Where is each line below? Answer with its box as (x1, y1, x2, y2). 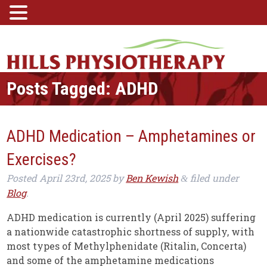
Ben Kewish (126, 172, 179, 185)
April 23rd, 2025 (39, 172, 111, 185)
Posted (7, 172, 40, 185)
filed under (188, 172, 240, 185)
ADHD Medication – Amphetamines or (7, 126, 256, 147)
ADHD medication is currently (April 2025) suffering (7, 211, 256, 224)
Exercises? (7, 150, 77, 170)
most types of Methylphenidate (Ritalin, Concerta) (7, 240, 247, 253)
